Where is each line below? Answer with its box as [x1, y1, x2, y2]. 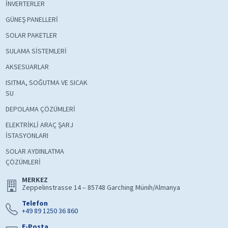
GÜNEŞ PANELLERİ [5, 14, 58, 24]
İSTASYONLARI [5, 130, 48, 140]
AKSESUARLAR [5, 62, 49, 71]
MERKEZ [21, 175, 48, 184]
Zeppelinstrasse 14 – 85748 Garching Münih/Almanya [21, 182, 180, 192]
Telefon [21, 198, 48, 208]
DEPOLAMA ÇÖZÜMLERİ [5, 104, 75, 113]
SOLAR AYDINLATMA [5, 146, 64, 156]
